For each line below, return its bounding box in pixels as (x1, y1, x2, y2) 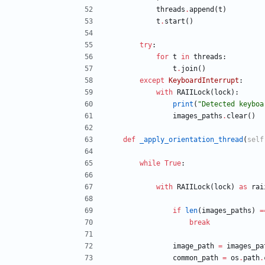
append (189, 5, 214, 14)
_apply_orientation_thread (140, 135, 243, 144)
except (140, 76, 164, 85)
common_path (173, 254, 218, 263)
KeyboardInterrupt (169, 76, 239, 85)
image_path (173, 242, 214, 251)
